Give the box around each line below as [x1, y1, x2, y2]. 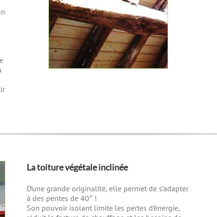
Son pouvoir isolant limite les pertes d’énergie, [27, 203, 180, 213]
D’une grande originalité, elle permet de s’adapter [27, 184, 189, 194]
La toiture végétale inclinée [27, 162, 128, 173]
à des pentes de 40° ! [27, 193, 97, 203]
